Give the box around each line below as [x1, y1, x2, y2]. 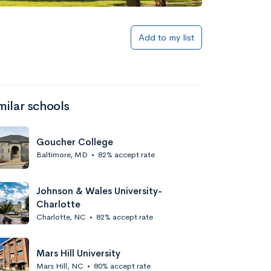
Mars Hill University [36, 247, 120, 259]
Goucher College [36, 135, 113, 148]
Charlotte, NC [36, 211, 86, 222]
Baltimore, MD [36, 149, 88, 160]
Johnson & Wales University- [36, 184, 162, 197]
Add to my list [139, 31, 194, 43]
